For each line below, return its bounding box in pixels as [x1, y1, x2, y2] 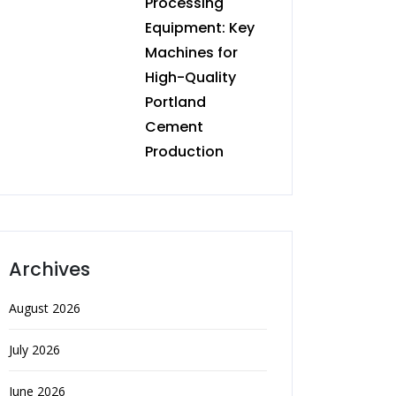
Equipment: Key [145, 18, 255, 38]
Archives [9, 256, 90, 282]
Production [145, 141, 224, 162]
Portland [145, 92, 206, 112]
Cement [145, 117, 203, 137]
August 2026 [9, 300, 80, 316]
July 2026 [9, 341, 60, 358]
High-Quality [145, 67, 236, 88]
